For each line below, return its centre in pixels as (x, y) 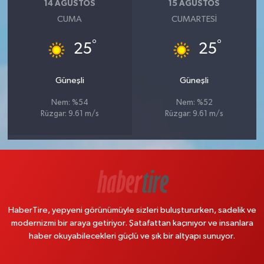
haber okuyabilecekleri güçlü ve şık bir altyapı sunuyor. (132, 236)
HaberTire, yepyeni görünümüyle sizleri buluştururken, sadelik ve (132, 210)
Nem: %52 (194, 103)
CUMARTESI (194, 19)
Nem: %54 (70, 103)
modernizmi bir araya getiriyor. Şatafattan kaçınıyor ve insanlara (132, 223)
